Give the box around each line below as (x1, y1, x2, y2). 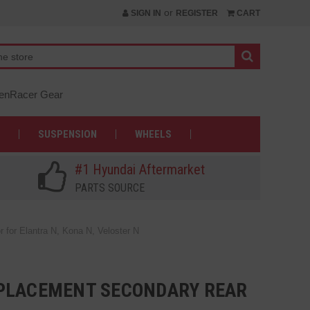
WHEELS (135, 128, 172, 140)
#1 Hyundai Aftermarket (75, 161, 206, 178)
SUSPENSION (38, 128, 98, 140)
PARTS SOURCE (75, 181, 145, 194)
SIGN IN (128, 8, 161, 18)
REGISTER (176, 8, 218, 18)
